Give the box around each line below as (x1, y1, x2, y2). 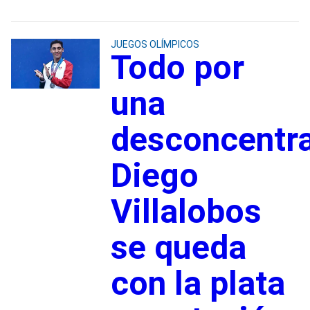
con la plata (110, 263, 285, 303)
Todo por (110, 47, 244, 87)
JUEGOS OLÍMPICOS (110, 38, 199, 50)
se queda (110, 227, 246, 267)
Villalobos (110, 191, 262, 231)
